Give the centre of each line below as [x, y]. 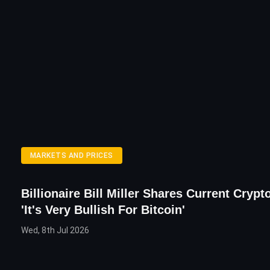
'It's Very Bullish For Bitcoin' [103, 210]
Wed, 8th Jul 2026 [55, 230]
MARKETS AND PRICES [72, 155]
